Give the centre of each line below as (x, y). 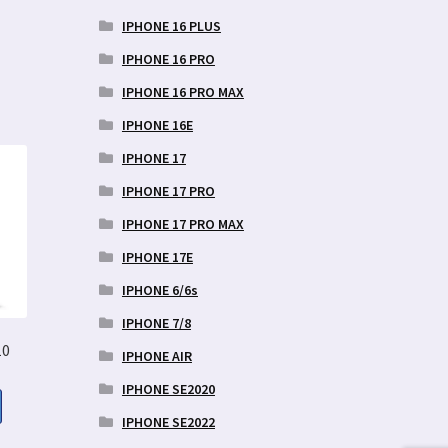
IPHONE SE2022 (168, 421)
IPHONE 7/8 (156, 322)
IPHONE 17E (157, 256)
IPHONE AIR (156, 355)
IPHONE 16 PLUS (171, 25)
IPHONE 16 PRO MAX (182, 91)
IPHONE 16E (157, 124)
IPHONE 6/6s (159, 289)
